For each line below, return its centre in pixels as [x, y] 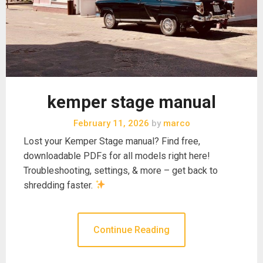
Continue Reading [131, 230]
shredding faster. [59, 185]
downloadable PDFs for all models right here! [117, 156]
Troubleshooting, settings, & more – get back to [121, 170]
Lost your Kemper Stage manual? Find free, [112, 141]
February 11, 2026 [111, 123]
